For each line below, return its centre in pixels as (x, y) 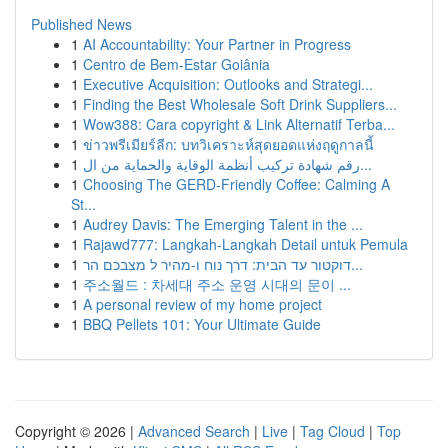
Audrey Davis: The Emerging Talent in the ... (223, 224)
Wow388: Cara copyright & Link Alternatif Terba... (239, 124)
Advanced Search (194, 431)
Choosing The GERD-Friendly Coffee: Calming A (236, 184)
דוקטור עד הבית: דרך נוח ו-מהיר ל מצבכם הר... (357, 264)
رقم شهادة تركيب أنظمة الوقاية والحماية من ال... (366, 164)
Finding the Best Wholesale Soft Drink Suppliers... (240, 104)
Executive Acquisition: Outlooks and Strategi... (228, 84)
